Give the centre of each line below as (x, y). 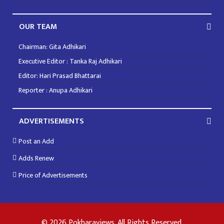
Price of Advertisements (53, 175)
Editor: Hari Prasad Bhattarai (60, 75)
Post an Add (36, 141)
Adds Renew (36, 158)
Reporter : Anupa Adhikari (55, 90)
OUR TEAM (38, 26)
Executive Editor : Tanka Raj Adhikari (70, 61)
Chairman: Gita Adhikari (52, 46)
